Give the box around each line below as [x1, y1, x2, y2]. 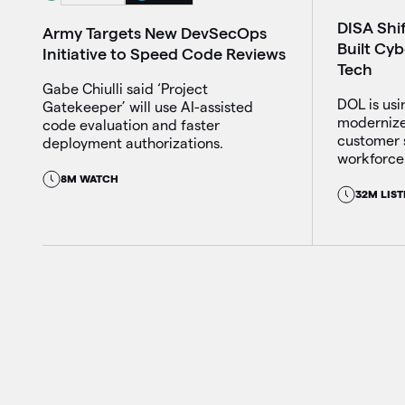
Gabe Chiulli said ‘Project [42, 81, 209, 98]
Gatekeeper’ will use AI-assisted [42, 99, 254, 116]
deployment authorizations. [42, 136, 224, 152]
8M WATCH [61, 173, 119, 185]
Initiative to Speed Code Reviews [42, 44, 287, 62]
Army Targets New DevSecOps [42, 24, 268, 42]
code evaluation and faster [42, 118, 221, 134]
